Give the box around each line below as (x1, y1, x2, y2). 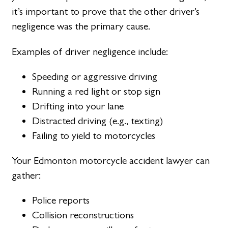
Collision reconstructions (32, 209, 134, 221)
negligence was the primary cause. (12, 20, 151, 33)
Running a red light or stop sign (32, 85, 161, 97)
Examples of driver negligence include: (12, 45, 168, 58)
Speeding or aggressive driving (32, 70, 158, 82)
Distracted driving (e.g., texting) (32, 115, 164, 127)
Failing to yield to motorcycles (32, 129, 156, 141)
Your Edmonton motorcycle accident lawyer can (12, 154, 210, 166)
